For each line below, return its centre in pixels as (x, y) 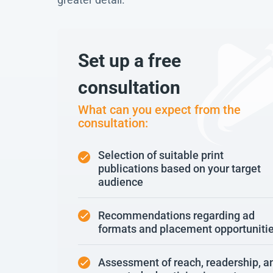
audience (121, 182)
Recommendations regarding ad (176, 216)
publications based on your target (179, 169)
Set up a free (129, 60)
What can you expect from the (159, 109)
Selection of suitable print (161, 155)
